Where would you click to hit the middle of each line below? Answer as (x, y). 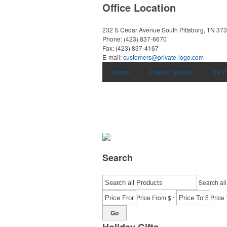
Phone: (113, 39)
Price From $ (154, 197)
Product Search (171, 72)
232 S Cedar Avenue (131, 30)
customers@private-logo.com (163, 57)
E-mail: (113, 57)
